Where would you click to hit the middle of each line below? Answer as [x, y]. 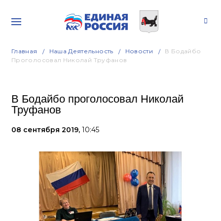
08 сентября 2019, [47, 130]
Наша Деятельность [81, 51]
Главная [24, 51]
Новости [139, 51]
